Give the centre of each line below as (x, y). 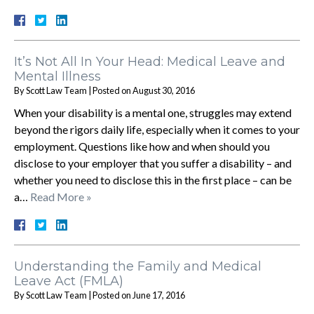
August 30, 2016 (164, 90)
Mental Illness (57, 76)
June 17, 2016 (159, 295)
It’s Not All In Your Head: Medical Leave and (150, 61)
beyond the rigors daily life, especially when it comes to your (157, 129)
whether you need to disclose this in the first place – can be (153, 179)
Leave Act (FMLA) (69, 281)
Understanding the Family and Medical (138, 266)
